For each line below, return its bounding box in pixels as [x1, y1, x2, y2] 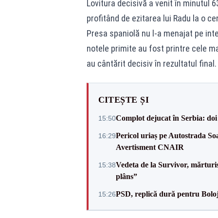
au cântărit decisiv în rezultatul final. [86, 58, 217, 69]
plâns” [115, 172, 137, 181]
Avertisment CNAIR [115, 143, 184, 151]
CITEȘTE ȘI [98, 95, 149, 105]
